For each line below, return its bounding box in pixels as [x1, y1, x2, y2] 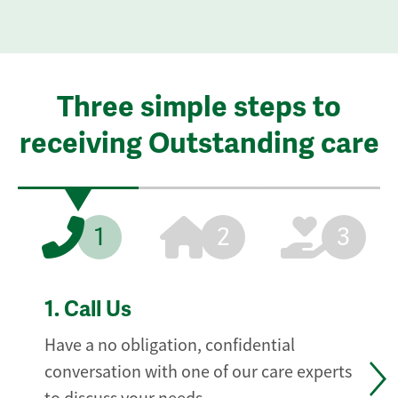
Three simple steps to [57, 89, 341, 125]
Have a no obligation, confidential [44, 334, 296, 357]
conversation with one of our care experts [44, 361, 353, 384]
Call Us [60, 296, 132, 323]
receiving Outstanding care [19, 125, 379, 162]
